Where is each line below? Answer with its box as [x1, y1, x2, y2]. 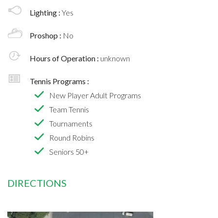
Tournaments [49, 118, 92, 128]
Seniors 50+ [49, 146, 89, 156]
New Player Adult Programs [49, 90, 141, 100]
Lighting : [30, 7, 62, 17]
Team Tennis [49, 104, 89, 114]
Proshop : [30, 30, 63, 40]
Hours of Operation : [30, 53, 100, 63]
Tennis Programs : [30, 76, 89, 86]
